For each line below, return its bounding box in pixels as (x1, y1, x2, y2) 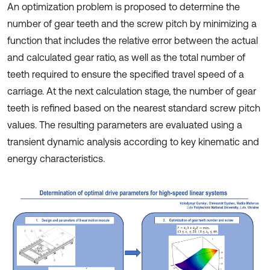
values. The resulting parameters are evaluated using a (7, 119, 242, 130)
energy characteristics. (7, 153, 105, 164)
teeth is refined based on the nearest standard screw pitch (7, 102, 260, 113)
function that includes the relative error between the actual (7, 35, 258, 46)
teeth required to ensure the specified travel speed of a (7, 69, 244, 80)
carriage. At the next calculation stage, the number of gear (7, 86, 256, 96)
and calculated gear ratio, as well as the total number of (7, 52, 245, 63)
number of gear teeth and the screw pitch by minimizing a (7, 18, 257, 29)
